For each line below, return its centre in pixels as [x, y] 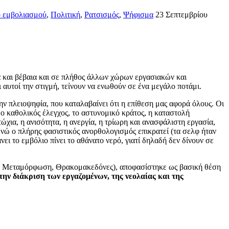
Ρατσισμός [102, 14]
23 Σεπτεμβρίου [181, 14]
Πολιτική [65, 14]
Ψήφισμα [138, 14]
